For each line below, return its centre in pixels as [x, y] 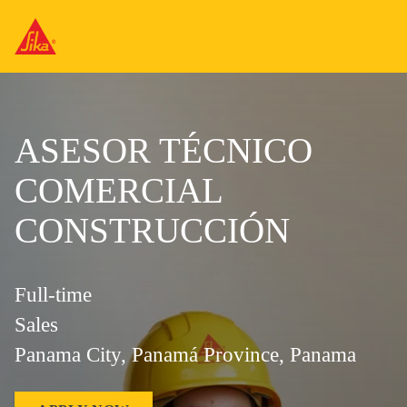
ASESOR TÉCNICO [164, 150]
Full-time [53, 295]
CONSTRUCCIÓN [152, 230]
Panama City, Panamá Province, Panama [185, 355]
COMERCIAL [119, 190]
